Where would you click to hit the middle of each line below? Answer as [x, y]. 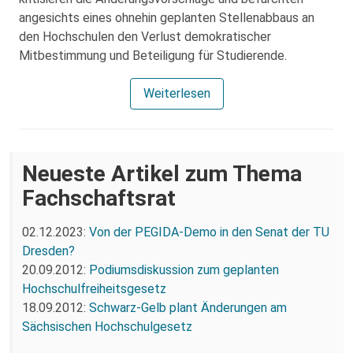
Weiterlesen [176, 93]
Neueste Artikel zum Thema [162, 173]
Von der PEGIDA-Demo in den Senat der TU [209, 232]
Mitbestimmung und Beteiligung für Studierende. [153, 55]
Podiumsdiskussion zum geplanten [184, 269]
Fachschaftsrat [99, 198]
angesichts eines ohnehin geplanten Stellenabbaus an [167, 17]
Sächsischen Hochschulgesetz [107, 326]
